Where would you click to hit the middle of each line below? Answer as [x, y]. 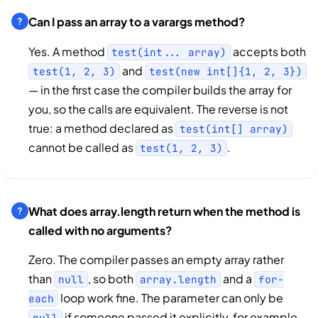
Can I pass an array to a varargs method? [137, 22]
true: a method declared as [102, 128]
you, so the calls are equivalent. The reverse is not [158, 109]
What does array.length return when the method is [164, 212]
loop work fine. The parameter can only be [171, 298]
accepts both [268, 51]
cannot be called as [82, 147]
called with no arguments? [100, 231]
